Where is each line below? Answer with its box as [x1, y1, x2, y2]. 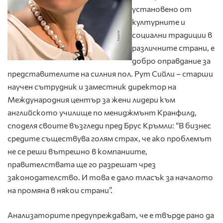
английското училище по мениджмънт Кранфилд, [7, 108, 197, 117]
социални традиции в [132, 30, 212, 40]
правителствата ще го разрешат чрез [7, 159, 156, 169]
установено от [132, 4, 192, 14]
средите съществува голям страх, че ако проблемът [7, 133, 212, 143]
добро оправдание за [132, 56, 211, 66]
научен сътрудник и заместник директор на [7, 82, 176, 92]
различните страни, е [132, 43, 215, 53]
